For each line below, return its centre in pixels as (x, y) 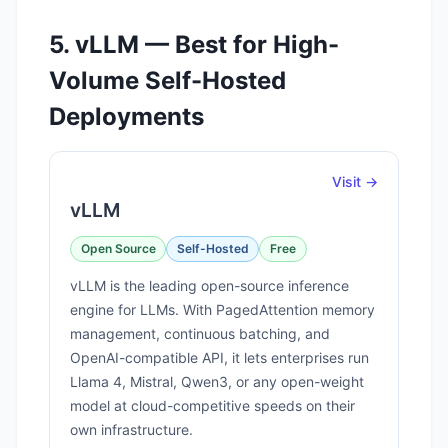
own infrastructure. (131, 429)
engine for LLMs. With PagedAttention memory (222, 309)
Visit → (355, 181)
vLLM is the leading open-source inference (209, 285)
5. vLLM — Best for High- (194, 44)
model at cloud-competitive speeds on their (212, 405)
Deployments (126, 116)
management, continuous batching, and (200, 333)
